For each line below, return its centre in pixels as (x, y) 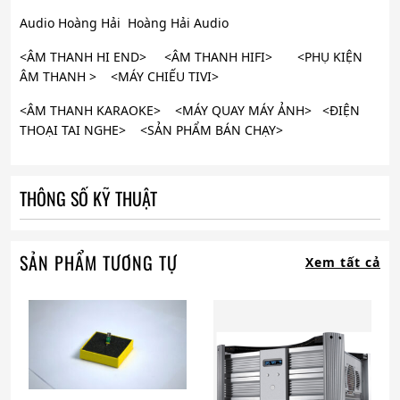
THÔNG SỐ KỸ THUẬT (88, 199)
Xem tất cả (343, 262)
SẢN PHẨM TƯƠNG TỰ (99, 263)
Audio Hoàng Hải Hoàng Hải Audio (124, 23)
